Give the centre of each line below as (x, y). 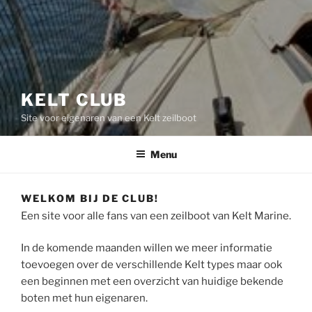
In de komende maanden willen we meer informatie (147, 248)
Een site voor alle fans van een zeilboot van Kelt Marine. (156, 216)
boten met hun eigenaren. (84, 298)
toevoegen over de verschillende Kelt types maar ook (151, 265)
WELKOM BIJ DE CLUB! (90, 198)
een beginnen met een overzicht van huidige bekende (152, 282)
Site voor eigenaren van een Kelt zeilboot (109, 118)
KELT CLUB (75, 100)
